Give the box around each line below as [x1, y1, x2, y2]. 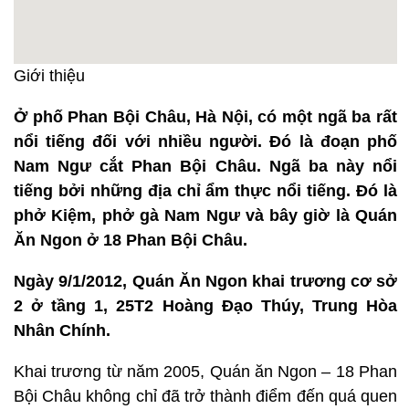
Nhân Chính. [14, 320, 110, 340]
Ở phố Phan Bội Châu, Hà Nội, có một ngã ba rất [14, 107, 397, 126]
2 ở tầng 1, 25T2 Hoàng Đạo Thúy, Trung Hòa [14, 296, 397, 315]
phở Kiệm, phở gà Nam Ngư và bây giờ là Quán [14, 205, 397, 225]
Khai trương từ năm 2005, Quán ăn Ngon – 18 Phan [14, 362, 397, 381]
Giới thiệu [14, 66, 85, 85]
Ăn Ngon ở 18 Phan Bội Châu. [14, 230, 247, 249]
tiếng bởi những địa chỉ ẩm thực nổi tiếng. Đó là [14, 181, 397, 200]
